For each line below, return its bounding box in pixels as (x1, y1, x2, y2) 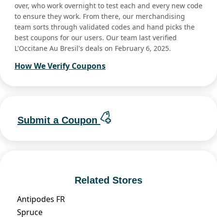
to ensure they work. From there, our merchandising (15, 12, 185, 21)
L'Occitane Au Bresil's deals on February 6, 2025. (15, 44, 171, 53)
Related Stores (75, 174, 142, 186)
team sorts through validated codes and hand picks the (15, 22, 195, 32)
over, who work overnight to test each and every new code (15, 1, 202, 11)
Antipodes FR (17, 193, 65, 204)
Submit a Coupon (17, 114, 100, 125)
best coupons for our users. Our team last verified (15, 33, 177, 43)
